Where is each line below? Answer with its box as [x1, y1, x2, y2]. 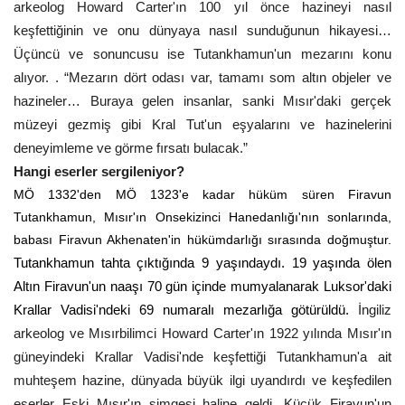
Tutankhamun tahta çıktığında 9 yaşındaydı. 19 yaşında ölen [14, 255, 391, 270]
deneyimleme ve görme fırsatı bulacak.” [14, 140, 248, 155]
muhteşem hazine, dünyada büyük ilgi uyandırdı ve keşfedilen [14, 372, 391, 388]
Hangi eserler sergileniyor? [14, 164, 184, 179]
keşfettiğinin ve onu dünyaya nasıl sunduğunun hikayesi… [14, 23, 391, 38]
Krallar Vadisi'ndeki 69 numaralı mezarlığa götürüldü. [14, 302, 358, 317]
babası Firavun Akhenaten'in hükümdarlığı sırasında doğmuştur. [14, 232, 391, 247]
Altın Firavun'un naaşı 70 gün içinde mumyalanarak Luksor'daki [14, 278, 391, 294]
